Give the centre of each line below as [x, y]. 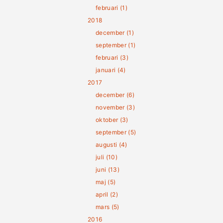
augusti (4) [111, 145]
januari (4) [111, 70]
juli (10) [107, 157]
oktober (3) [112, 120]
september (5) [116, 132]
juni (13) [108, 169]
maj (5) [106, 182]
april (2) [107, 194]
